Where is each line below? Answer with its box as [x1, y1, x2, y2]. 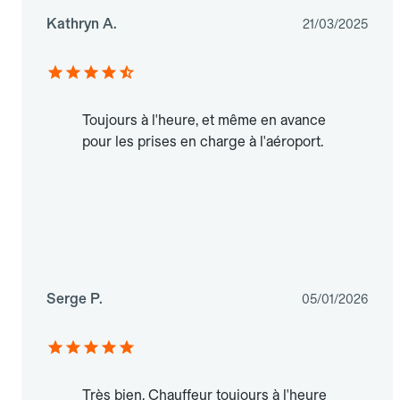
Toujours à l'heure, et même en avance [82, 112, 326, 129]
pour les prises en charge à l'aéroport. [82, 133, 323, 151]
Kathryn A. [46, 15, 117, 33]
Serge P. [46, 290, 103, 308]
